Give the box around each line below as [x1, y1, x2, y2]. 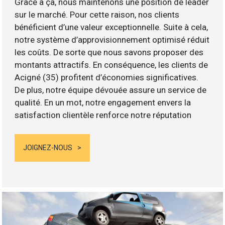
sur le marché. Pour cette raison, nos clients [15, 9, 180, 20]
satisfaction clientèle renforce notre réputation [15, 109, 192, 120]
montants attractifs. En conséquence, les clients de [15, 59, 208, 70]
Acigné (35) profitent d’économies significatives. [15, 72, 199, 82]
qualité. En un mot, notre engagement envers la [15, 97, 191, 107]
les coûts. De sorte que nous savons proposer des [15, 47, 204, 57]
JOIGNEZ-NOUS [23, 144, 73, 152]
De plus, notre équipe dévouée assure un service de [15, 84, 207, 95]
